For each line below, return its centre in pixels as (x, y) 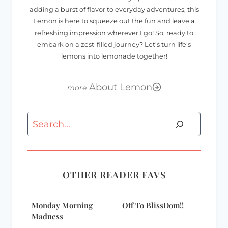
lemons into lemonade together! (114, 56)
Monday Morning (62, 205)
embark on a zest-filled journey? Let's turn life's (114, 44)
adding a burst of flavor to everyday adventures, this (114, 9)
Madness (47, 217)
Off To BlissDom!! (153, 205)
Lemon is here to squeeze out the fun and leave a (114, 21)
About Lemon (120, 87)
